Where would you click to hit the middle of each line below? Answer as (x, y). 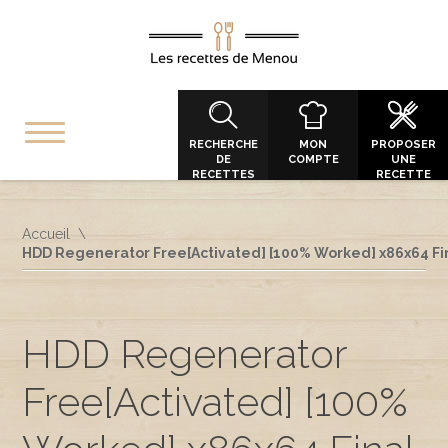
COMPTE (313, 159)
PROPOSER (403, 144)
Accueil (46, 234)
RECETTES (223, 174)
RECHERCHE (223, 144)
